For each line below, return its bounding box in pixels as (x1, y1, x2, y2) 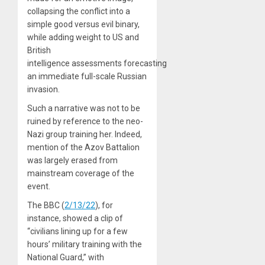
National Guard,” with (27, 253, 104, 263)
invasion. (27, 85, 60, 95)
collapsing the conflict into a (27, 7, 130, 17)
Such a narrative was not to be (27, 104, 140, 114)
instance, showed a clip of (27, 214, 123, 224)
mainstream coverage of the (27, 169, 134, 179)
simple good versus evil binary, (27, 20, 140, 30)
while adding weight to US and (27, 33, 139, 43)
